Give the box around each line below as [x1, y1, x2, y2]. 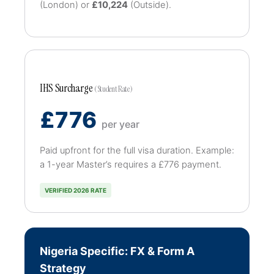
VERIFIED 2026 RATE [45, 187, 106, 194]
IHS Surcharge [40, 81, 95, 95]
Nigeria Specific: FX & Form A [40, 245, 194, 257]
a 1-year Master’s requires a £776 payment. [40, 159, 221, 170]
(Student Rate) [94, 84, 133, 94]
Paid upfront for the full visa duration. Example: [40, 145, 234, 156]
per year [102, 118, 139, 130]
